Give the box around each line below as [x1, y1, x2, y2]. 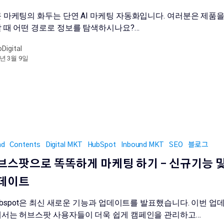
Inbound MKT [120, 141, 164, 148]
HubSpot [87, 141, 116, 148]
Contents [9, 141, 40, 148]
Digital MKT [45, 141, 82, 148]
